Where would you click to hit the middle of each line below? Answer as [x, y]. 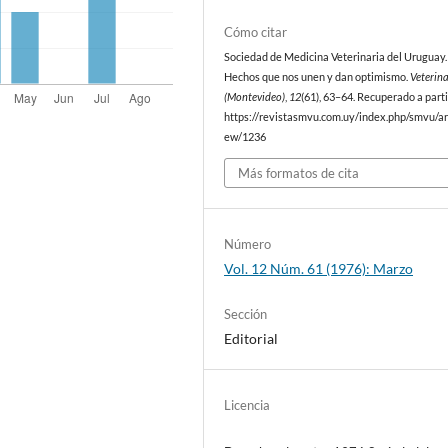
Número [248, 243]
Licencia [247, 405]
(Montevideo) [255, 97]
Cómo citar [256, 32]
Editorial [251, 338]
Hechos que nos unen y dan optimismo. [317, 77]
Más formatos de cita [299, 172]
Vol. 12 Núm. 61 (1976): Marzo [319, 268]
